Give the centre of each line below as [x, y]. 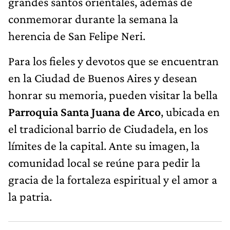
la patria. [30, 196]
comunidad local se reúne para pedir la [104, 162]
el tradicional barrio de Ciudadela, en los [108, 128]
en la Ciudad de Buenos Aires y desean [103, 78]
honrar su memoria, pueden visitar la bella [113, 94]
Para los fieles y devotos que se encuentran [113, 61]
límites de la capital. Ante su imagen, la [104, 145]
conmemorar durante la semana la [93, 18]
